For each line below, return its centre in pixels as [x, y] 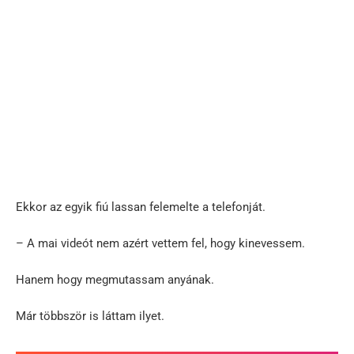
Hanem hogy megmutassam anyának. [115, 279]
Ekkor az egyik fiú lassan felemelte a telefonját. [141, 207]
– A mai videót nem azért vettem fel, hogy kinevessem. [160, 243]
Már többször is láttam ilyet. [90, 316]
